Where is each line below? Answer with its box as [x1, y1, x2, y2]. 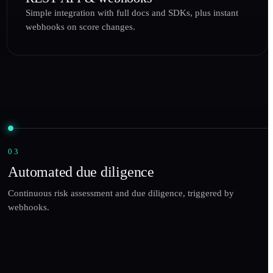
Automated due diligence [8, 163, 154, 180]
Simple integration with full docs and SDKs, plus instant [25, 8, 238, 18]
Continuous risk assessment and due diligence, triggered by [8, 188, 235, 198]
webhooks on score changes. [25, 22, 135, 32]
